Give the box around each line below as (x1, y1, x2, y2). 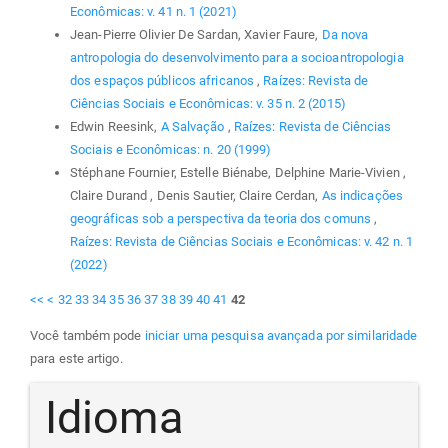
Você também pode (30, 327, 145, 343)
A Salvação (160, 119, 228, 135)
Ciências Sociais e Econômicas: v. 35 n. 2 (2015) (70, 96, 346, 112)
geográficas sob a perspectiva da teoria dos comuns (70, 211, 375, 227)
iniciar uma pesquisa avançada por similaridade (144, 327, 418, 343)
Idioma (45, 390, 183, 444)
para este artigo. (30, 350, 123, 366)
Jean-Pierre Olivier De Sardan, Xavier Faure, (70, 27, 322, 43)
